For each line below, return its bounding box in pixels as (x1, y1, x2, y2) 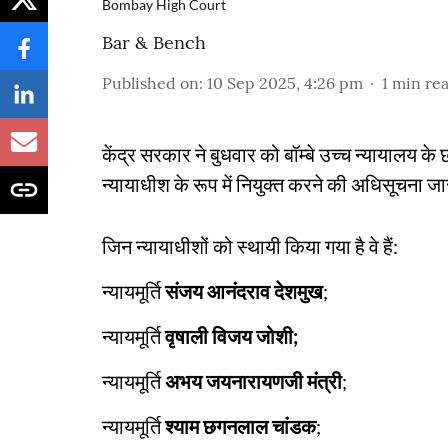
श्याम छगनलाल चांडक (165, 414, 316, 438)
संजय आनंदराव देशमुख (165, 279, 323, 303)
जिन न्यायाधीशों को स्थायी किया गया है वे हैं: (102, 234, 398, 258)
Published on (102, 73, 199, 93)
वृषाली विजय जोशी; (165, 324, 298, 348)
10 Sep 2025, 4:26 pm (207, 73, 363, 93)
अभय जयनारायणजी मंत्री (165, 369, 342, 393)
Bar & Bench (102, 31, 206, 54)
